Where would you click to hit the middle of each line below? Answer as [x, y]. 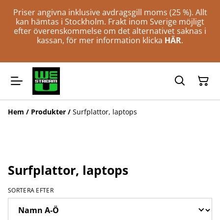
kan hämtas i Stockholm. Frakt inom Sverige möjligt [110, 22]
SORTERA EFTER [31, 190]
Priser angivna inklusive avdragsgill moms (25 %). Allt [110, 12]
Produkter [48, 112]
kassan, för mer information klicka [101, 40]
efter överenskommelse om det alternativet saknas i [110, 31]
